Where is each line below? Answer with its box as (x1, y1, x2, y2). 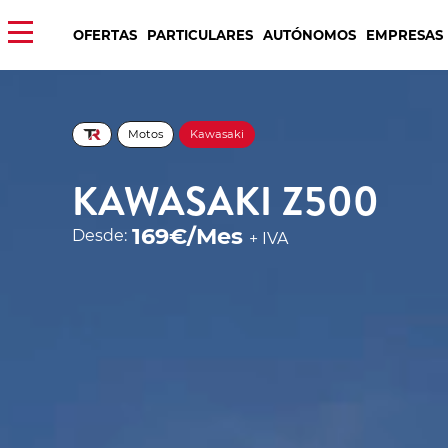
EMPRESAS (366, 26, 443, 43)
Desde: (72, 225, 127, 245)
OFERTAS (73, 26, 137, 43)
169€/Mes (131, 221, 249, 250)
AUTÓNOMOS (263, 26, 356, 43)
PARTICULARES (147, 26, 253, 43)
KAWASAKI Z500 (72, 171, 379, 228)
